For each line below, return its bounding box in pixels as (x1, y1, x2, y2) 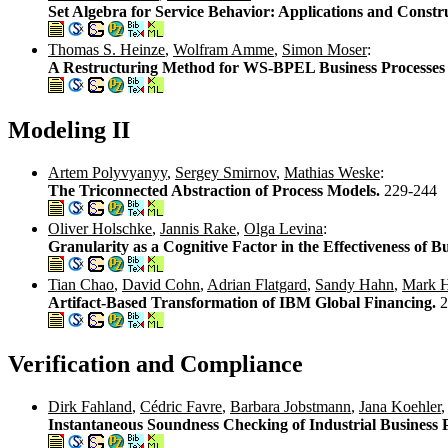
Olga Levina (244, 219, 323, 237)
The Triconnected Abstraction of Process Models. (48, 181, 384, 199)
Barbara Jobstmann (230, 398, 351, 416)
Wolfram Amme (173, 40, 274, 58)
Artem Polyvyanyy (48, 163, 167, 181)
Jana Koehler (359, 398, 441, 416)
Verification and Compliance (8, 351, 303, 378)
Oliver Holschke (48, 219, 152, 237)
